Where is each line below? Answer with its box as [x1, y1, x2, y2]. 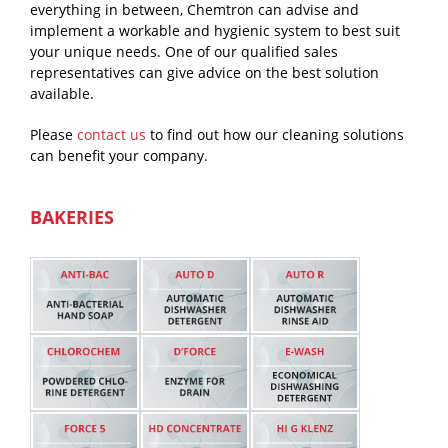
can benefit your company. [30, 146, 208, 166]
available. [30, 84, 94, 104]
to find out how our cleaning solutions [146, 125, 404, 145]
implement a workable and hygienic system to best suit [30, 21, 400, 41]
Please [30, 125, 77, 145]
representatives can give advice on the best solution [30, 63, 379, 83]
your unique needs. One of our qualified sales [30, 42, 338, 62]
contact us [77, 125, 146, 145]
